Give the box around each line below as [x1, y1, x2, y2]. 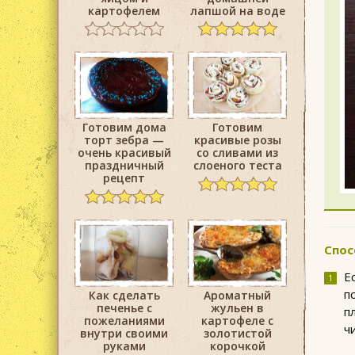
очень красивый [77, 145, 171, 161]
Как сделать [88, 287, 160, 303]
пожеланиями [83, 312, 165, 328]
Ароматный [204, 287, 271, 303]
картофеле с [201, 312, 273, 328]
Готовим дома [82, 120, 166, 136]
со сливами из [197, 145, 278, 161]
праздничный [84, 158, 164, 174]
